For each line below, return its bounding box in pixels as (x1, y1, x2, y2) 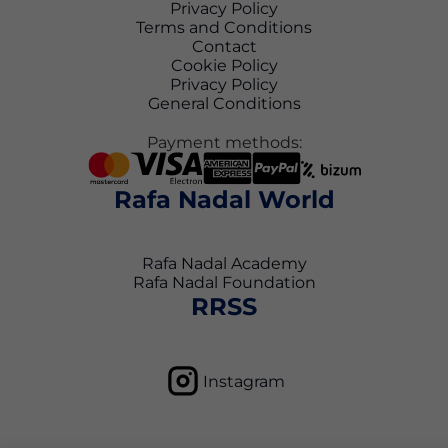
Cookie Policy (170, 56, 278, 76)
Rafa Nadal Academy (141, 254, 307, 274)
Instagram (203, 371, 285, 391)
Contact (191, 37, 257, 57)
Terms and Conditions (136, 18, 312, 38)
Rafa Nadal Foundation (132, 273, 316, 293)
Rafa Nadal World (113, 185, 335, 215)
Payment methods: (146, 133, 302, 153)
